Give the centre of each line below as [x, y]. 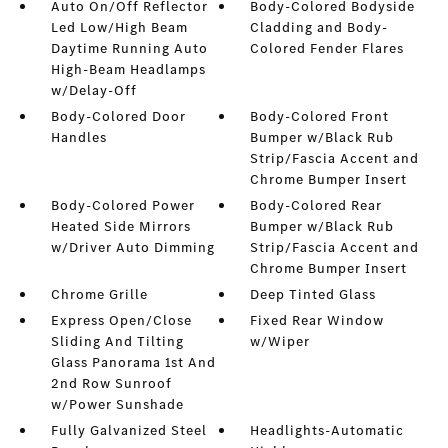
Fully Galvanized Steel [128, 431]
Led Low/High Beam [119, 28]
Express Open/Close [121, 321]
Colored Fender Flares [327, 49]
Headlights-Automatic [327, 431]
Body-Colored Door [118, 117]
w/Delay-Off [93, 91]
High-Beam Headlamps [128, 70]
